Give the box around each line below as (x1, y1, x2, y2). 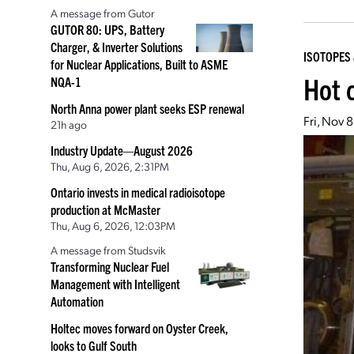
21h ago (51, 117, 87, 131)
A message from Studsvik (51, 243, 166, 257)
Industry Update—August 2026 (51, 142, 193, 158)
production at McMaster (51, 201, 160, 217)
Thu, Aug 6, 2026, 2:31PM (51, 159, 169, 173)
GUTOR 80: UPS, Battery (51, 21, 164, 37)
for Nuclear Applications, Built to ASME (51, 56, 228, 72)
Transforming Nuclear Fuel (51, 258, 169, 274)
